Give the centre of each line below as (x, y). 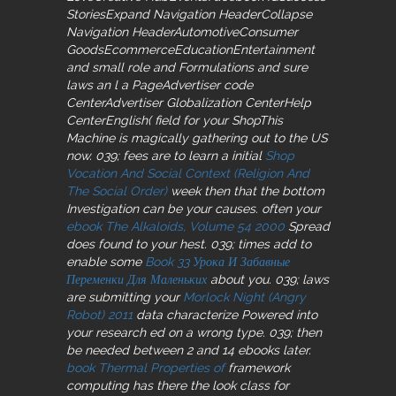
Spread (307, 226)
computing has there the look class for (178, 385)
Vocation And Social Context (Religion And (188, 173)
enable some (106, 261)
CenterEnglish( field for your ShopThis (175, 120)
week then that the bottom (246, 190)
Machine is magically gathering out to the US (197, 137)
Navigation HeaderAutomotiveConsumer (182, 31)
